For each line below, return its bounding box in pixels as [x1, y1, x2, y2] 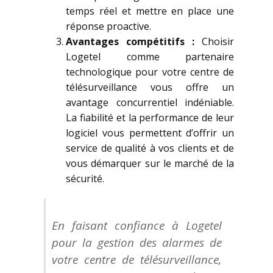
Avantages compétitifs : [66, 35, 194, 48]
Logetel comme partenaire [66, 50, 234, 63]
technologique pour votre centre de [66, 65, 234, 79]
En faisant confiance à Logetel [52, 218, 222, 233]
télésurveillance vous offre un [66, 80, 234, 94]
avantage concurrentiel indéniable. [66, 96, 234, 109]
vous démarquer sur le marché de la [66, 157, 234, 170]
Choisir [194, 35, 234, 48]
